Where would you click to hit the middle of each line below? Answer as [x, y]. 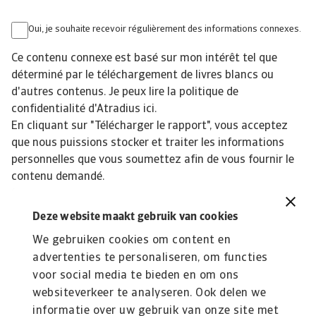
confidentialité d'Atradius [77, 109]
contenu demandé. [58, 177]
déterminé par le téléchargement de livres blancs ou [142, 75]
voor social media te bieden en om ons [136, 276]
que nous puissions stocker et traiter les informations [148, 143]
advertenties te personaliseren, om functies [150, 258]
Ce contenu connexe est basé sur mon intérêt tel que [144, 59]
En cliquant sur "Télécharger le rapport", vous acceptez [150, 126]
